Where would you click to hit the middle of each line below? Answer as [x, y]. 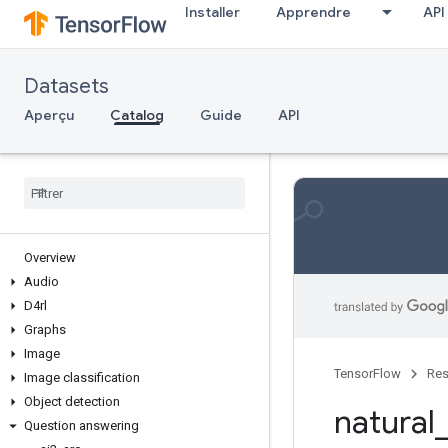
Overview [50, 257]
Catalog [137, 115]
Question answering [81, 425]
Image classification [82, 377]
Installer [212, 12]
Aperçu [49, 115]
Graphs [45, 329]
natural [384, 422]
